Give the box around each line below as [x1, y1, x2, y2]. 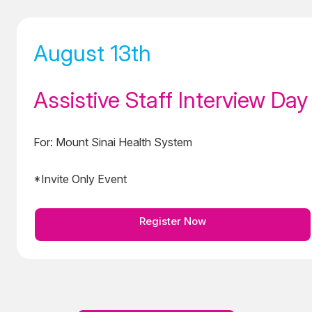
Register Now [139, 214, 206, 228]
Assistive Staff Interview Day [33, 86, 308, 114]
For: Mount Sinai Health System [33, 134, 192, 149]
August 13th [33, 39, 151, 67]
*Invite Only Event [33, 171, 127, 186]
